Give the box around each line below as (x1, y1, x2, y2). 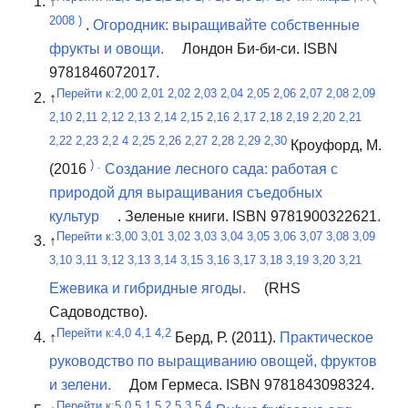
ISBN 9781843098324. (226, 376, 374, 393)
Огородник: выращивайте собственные (93, 17, 360, 34)
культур (49, 208, 99, 224)
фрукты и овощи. (49, 41, 168, 57)
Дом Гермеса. (129, 376, 226, 393)
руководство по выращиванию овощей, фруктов (49, 352, 377, 369)
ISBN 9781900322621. (232, 208, 381, 224)
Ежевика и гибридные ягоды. (49, 280, 250, 297)
